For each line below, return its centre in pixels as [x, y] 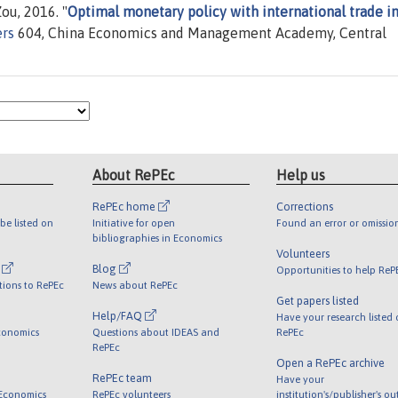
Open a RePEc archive [330, 362]
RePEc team [123, 378]
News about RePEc [135, 284]
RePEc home [126, 206]
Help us [300, 175]
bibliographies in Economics [158, 237]
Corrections [304, 206]
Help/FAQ [119, 315]
